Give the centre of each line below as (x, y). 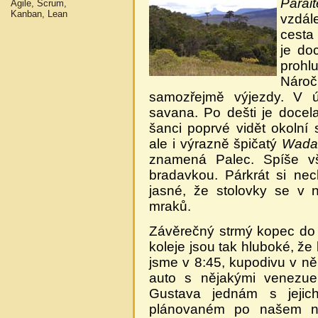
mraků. (170, 207)
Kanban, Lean (39, 13)
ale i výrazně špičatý (216, 144)
